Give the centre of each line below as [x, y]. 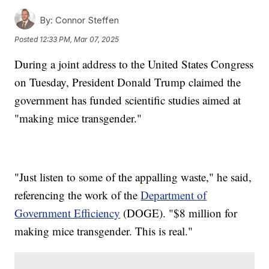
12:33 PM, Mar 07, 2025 [80, 39]
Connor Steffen [86, 20]
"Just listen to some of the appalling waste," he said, [133, 177]
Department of [174, 195]
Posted [27, 39]
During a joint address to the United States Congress [134, 64]
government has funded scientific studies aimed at [128, 100]
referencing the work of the [78, 195]
